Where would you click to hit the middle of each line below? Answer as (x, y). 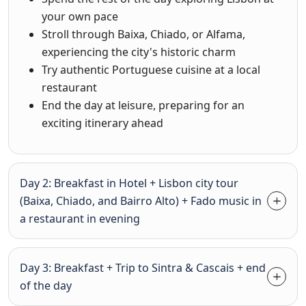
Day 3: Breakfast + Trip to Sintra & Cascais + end (143, 268)
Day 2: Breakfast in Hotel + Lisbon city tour (129, 183)
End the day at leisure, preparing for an (143, 105)
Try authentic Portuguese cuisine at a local (151, 70)
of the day (46, 286)
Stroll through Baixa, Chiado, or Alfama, (143, 34)
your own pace (80, 16)
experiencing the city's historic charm (139, 52)
